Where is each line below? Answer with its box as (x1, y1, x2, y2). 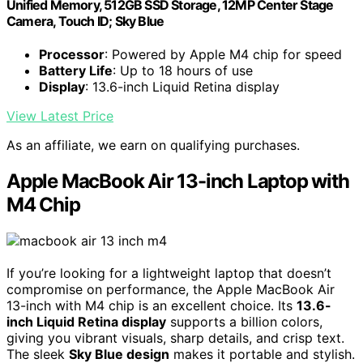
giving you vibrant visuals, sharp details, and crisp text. (6, 330, 344, 347)
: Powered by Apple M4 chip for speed (105, 46, 342, 63)
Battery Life (39, 62, 113, 79)
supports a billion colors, (166, 314, 322, 331)
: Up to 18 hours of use (113, 62, 253, 79)
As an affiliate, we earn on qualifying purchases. (6, 137, 300, 154)
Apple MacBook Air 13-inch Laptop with (6, 169, 349, 194)
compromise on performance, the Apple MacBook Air (6, 281, 335, 298)
